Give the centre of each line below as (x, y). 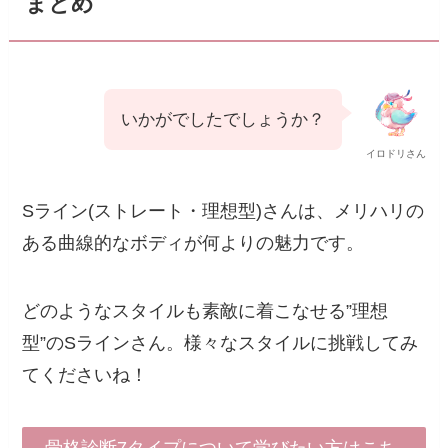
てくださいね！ (85, 374)
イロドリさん (395, 154)
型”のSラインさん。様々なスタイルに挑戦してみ (220, 342)
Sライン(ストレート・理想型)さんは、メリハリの (223, 210)
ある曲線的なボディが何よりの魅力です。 (193, 242)
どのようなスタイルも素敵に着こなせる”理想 (205, 310)
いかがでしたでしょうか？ (222, 120)
